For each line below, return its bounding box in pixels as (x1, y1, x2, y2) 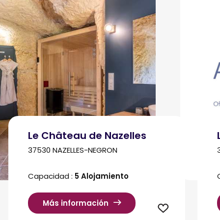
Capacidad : (27, 171, 75, 181)
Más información (42, 198, 109, 209)
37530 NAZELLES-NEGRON (27, 144, 117, 155)
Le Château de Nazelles (27, 128, 146, 142)
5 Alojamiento (74, 171, 129, 181)
